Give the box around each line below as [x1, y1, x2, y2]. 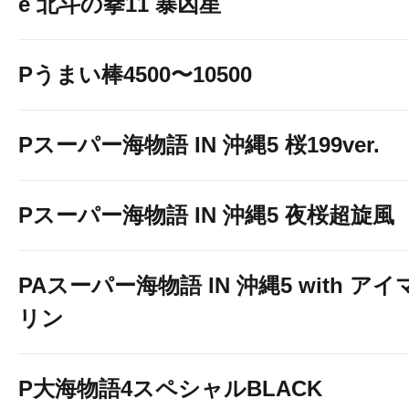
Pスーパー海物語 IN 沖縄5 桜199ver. [18, 132, 380, 157]
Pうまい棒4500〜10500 [18, 62, 252, 87]
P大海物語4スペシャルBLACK [18, 376, 322, 401]
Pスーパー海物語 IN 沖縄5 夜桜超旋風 [18, 203, 394, 227]
